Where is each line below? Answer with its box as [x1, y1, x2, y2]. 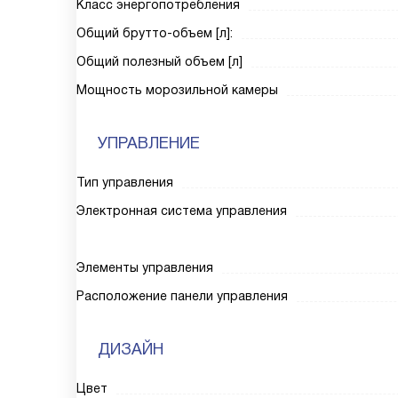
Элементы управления [76, 260, 213, 275]
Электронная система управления [76, 203, 287, 218]
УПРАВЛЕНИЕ [98, 134, 200, 152]
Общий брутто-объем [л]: [76, 26, 233, 40]
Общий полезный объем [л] [76, 54, 243, 68]
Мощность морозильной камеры [76, 83, 278, 97]
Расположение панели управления [76, 289, 288, 303]
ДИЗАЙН [98, 340, 163, 358]
